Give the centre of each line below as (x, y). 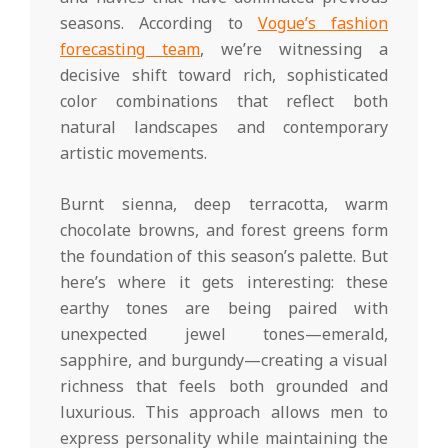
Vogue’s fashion (322, 22)
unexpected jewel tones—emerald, (224, 333)
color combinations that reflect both (224, 100)
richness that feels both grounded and (224, 385)
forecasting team (130, 48)
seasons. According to (159, 22)
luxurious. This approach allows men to (224, 411)
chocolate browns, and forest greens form (224, 229)
